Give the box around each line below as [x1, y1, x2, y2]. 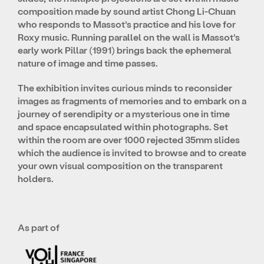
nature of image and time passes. [18, 57, 158, 68]
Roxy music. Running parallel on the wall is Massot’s [18, 31, 240, 42]
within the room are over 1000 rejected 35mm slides [18, 133, 240, 145]
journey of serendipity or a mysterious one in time [18, 107, 230, 119]
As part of [18, 221, 60, 233]
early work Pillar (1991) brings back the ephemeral [18, 44, 232, 55]
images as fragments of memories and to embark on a [18, 94, 246, 106]
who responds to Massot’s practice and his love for [18, 18, 236, 29]
